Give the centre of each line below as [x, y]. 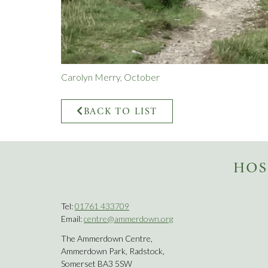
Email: [72, 219]
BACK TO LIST [121, 111]
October [142, 77]
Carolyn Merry [91, 77]
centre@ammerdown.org [128, 219]
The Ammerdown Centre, [107, 238]
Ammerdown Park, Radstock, [113, 251]
